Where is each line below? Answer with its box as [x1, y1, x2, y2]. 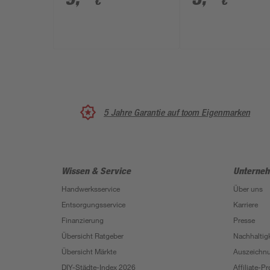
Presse [233, 215, 255, 225]
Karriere [233, 199, 258, 209]
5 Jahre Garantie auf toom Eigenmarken [104, 106, 250, 118]
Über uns [233, 184, 263, 193]
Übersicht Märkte [61, 246, 116, 256]
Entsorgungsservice [61, 199, 125, 209]
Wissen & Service [61, 165, 131, 177]
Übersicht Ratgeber [61, 231, 124, 240]
